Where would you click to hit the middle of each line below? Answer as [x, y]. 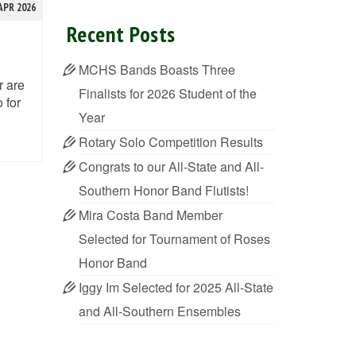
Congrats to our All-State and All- [171, 166]
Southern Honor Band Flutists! [163, 190]
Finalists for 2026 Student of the [167, 93]
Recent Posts [121, 34]
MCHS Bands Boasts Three [157, 70]
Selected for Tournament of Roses [174, 239]
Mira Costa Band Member [150, 215]
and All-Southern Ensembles [161, 311]
